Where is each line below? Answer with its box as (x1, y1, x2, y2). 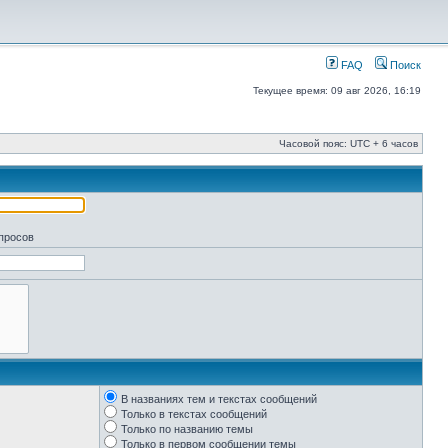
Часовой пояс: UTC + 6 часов (279, 138, 418, 149)
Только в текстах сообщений (121, 408, 267, 420)
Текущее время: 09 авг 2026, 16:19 (253, 85, 421, 96)
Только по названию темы (121, 423, 253, 435)
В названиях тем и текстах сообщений (121, 393, 317, 405)
